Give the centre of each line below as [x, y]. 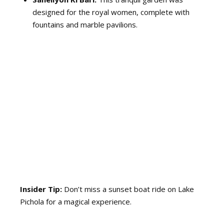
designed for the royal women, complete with [111, 12]
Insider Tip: [41, 189]
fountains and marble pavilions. [85, 25]
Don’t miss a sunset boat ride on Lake [128, 189]
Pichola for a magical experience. [76, 201]
